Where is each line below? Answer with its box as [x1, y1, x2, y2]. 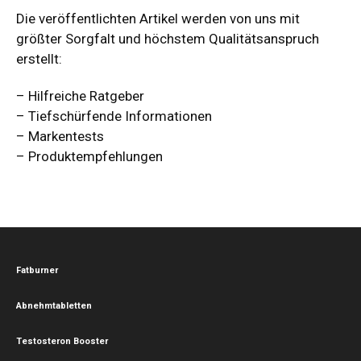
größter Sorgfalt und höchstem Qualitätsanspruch [16, 30, 319, 47]
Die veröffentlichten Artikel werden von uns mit [16, 10, 300, 27]
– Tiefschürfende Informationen [16, 107, 212, 124]
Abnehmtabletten [16, 300, 92, 311]
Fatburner [16, 264, 58, 276]
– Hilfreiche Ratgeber [16, 87, 144, 104]
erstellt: [16, 50, 62, 67]
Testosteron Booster [16, 335, 108, 346]
